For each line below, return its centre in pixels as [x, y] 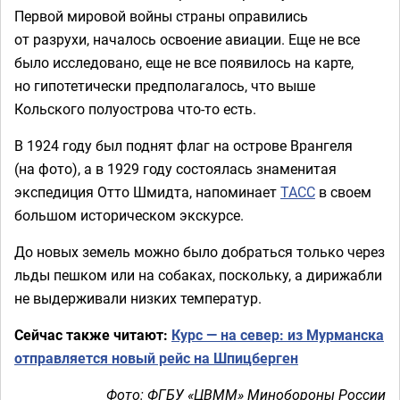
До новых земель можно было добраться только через [200, 252]
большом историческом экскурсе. [129, 215]
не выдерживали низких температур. [138, 298]
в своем [343, 192]
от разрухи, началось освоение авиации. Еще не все [187, 39]
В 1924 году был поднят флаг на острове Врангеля [183, 146]
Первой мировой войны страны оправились [161, 16]
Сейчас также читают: [93, 335]
